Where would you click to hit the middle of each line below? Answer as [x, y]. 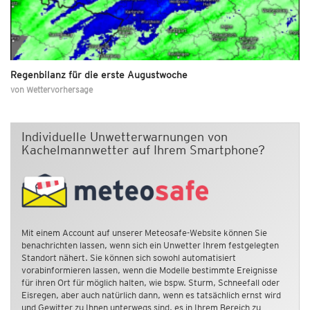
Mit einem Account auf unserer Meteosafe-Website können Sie [144, 233]
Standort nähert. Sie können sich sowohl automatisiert [129, 258]
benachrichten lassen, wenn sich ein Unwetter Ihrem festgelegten [150, 246]
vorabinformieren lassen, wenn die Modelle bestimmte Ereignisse [149, 271]
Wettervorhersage [60, 89]
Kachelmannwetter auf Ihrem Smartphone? [143, 149]
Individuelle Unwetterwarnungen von [125, 136]
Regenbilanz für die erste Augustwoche [99, 74]
